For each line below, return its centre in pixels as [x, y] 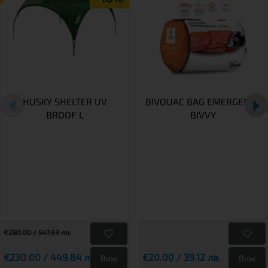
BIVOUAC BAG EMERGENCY [203, 102]
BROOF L [65, 115]
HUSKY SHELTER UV [65, 102]
